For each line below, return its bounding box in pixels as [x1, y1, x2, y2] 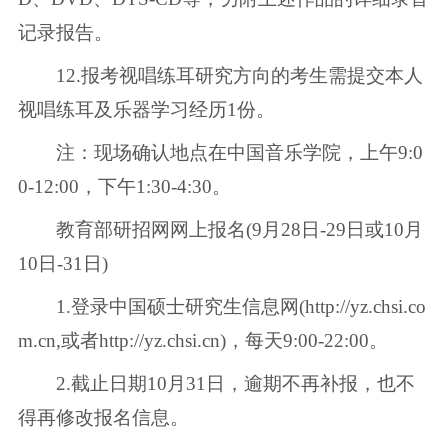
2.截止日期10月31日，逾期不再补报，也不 [17, 372, 415, 394]
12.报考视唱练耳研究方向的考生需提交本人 [17, 64, 423, 86]
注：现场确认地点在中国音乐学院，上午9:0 [17, 141, 423, 163]
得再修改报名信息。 [17, 406, 189, 428]
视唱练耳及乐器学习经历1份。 [17, 98, 275, 120]
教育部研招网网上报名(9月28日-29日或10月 [17, 218, 423, 240]
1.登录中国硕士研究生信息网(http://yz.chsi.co [17, 295, 426, 317]
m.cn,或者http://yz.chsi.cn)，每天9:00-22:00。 [17, 329, 388, 351]
